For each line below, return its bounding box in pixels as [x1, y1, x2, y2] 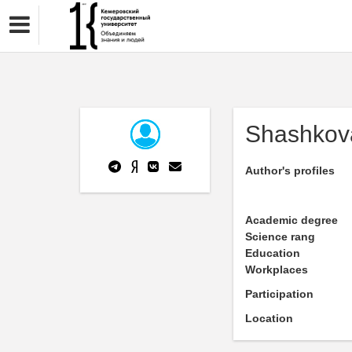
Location [245, 312, 293, 324]
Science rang [245, 230, 315, 243]
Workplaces [245, 263, 308, 276]
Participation [245, 288, 313, 300]
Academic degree [245, 214, 338, 226]
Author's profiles [245, 164, 335, 177]
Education [245, 247, 300, 259]
